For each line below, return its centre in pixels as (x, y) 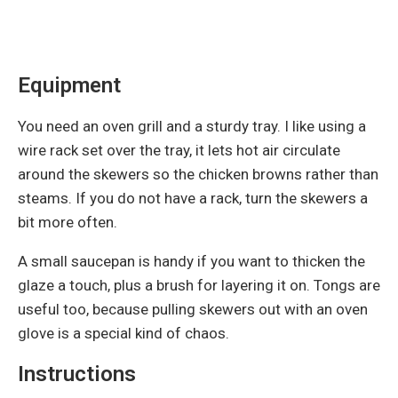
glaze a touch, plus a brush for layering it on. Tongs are (199, 285)
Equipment (69, 85)
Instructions (77, 374)
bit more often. (68, 222)
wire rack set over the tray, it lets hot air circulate (179, 150)
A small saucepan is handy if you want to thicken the (191, 261)
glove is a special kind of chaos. (123, 333)
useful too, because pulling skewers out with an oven (193, 309)
